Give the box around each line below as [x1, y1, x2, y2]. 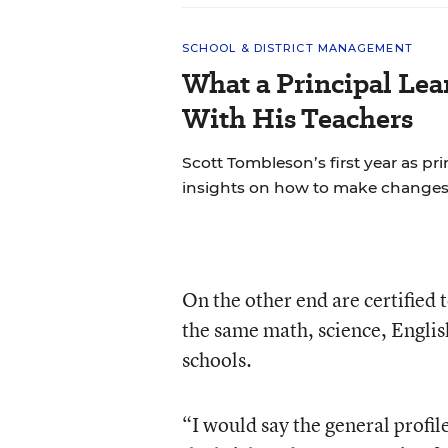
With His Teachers [181, 99, 413, 138]
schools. [181, 346, 252, 373]
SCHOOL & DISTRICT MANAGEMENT [181, 41, 413, 55]
